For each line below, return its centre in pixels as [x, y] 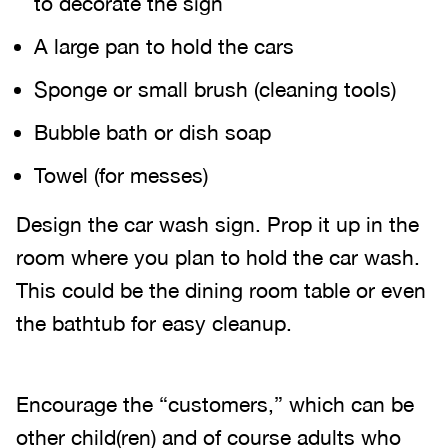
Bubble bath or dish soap [152, 132]
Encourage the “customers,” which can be [215, 404]
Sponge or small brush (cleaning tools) [215, 89]
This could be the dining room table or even [221, 290]
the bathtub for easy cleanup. [154, 323]
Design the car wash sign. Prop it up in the [217, 224]
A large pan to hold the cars [164, 46]
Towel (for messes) [121, 175]
